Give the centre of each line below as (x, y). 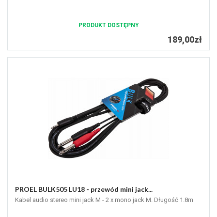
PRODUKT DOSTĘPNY (108, 25)
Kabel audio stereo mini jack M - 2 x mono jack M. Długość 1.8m (104, 200)
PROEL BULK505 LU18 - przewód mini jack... (84, 189)
